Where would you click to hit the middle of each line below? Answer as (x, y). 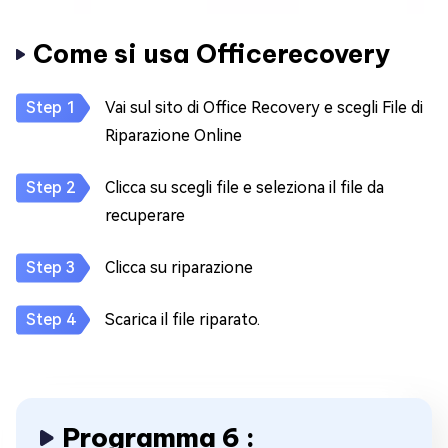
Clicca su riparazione (179, 267)
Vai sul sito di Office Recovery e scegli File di (264, 107)
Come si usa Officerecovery (212, 53)
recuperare (145, 215)
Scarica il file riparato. (182, 319)
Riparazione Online (173, 135)
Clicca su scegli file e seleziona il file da (244, 187)
